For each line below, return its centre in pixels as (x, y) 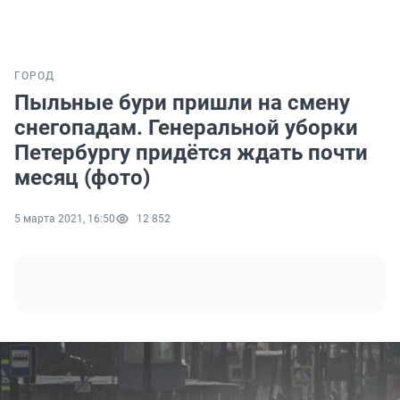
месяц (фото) (82, 178)
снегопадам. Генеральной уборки (186, 128)
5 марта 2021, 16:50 (65, 219)
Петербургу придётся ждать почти (191, 153)
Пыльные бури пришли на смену (182, 103)
